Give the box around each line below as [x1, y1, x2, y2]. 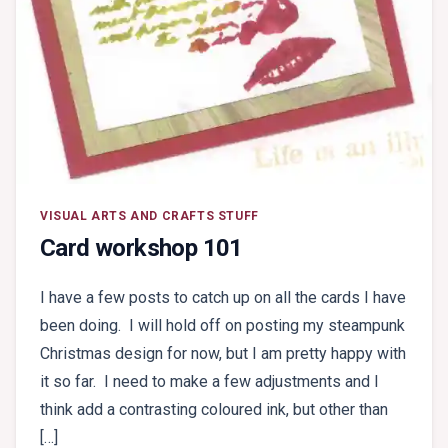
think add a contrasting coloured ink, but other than [40, 400, 388, 420]
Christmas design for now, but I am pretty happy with [40, 344, 406, 364]
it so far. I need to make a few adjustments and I [40, 372, 379, 392]
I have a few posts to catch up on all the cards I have [40, 288, 406, 308]
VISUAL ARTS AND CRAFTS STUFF [40, 209, 259, 224]
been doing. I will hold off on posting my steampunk [40, 316, 405, 336]
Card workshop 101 [40, 234, 243, 263]
